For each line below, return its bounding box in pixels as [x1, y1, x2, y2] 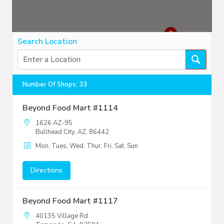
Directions [30, 165, 62, 175]
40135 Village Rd [35, 211, 88, 220]
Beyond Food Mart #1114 [22, 102, 118, 113]
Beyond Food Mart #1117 [22, 195, 118, 206]
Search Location [17, 35, 77, 47]
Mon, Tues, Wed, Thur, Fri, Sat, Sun [35, 141, 138, 150]
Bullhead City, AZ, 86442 [35, 127, 109, 136]
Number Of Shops [22, 80, 76, 89]
